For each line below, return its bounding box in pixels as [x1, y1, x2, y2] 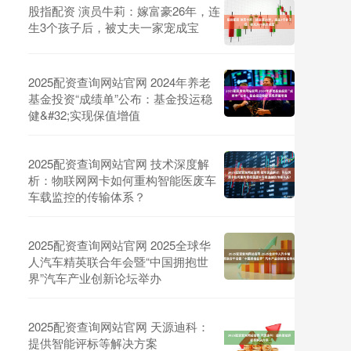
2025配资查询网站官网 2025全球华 [28, 237, 211, 253]
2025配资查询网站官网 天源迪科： [28, 318, 209, 335]
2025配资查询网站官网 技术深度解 [28, 155, 209, 172]
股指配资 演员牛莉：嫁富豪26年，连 [28, 2, 220, 19]
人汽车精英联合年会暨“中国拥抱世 [28, 253, 208, 270]
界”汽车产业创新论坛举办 [28, 270, 161, 286]
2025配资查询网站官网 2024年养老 [28, 74, 211, 90]
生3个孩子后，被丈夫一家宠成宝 [28, 19, 199, 35]
